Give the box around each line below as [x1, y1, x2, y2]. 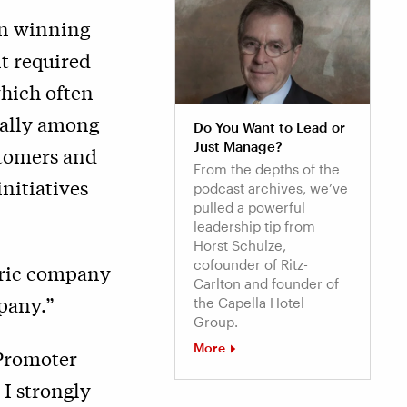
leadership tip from [194, 218, 315, 235]
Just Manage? [194, 138, 283, 155]
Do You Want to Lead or [194, 119, 345, 136]
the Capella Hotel [194, 294, 304, 312]
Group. [194, 313, 238, 331]
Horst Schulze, [194, 237, 286, 254]
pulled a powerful [194, 199, 305, 216]
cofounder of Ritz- [194, 256, 308, 273]
